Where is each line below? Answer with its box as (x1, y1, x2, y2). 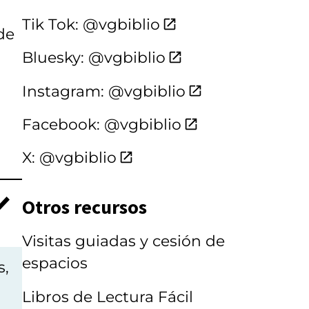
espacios (22, 254, 88, 272)
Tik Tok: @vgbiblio (22, 14, 160, 33)
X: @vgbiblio (22, 148, 117, 167)
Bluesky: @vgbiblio (22, 48, 166, 67)
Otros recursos (22, 194, 147, 219)
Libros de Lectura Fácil (22, 287, 193, 306)
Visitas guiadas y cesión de (22, 232, 225, 250)
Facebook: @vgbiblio (22, 115, 181, 134)
